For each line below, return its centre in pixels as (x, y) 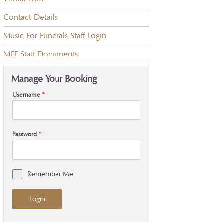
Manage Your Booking (54, 79)
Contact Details (30, 17)
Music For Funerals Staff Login (55, 35)
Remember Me (50, 174)
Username (27, 95)
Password (26, 134)
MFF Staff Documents (41, 54)
